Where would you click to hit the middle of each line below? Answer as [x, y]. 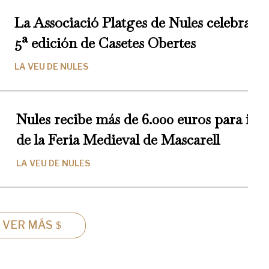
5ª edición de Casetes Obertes [105, 43]
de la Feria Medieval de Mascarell [118, 139]
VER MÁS [27, 225]
